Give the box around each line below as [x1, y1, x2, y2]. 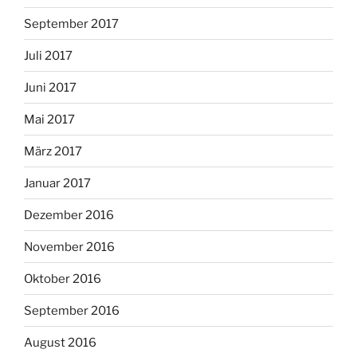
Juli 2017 [24, 48, 73, 63]
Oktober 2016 [24, 271, 101, 286]
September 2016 [24, 303, 120, 318]
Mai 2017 [24, 112, 75, 127]
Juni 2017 [24, 80, 76, 95]
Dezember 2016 [24, 207, 114, 222]
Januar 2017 [24, 175, 91, 190]
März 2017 [24, 143, 82, 159]
